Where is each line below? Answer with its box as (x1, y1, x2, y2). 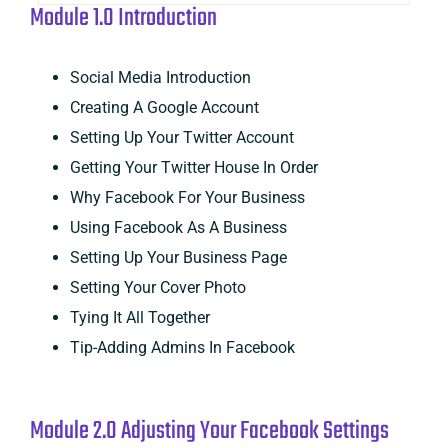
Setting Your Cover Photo (69, 277, 246, 297)
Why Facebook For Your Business (69, 187, 305, 207)
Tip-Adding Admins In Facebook (69, 337, 295, 357)
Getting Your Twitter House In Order (69, 157, 318, 177)
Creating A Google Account (69, 97, 259, 117)
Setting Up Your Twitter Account (69, 127, 294, 147)
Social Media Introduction (69, 67, 251, 87)
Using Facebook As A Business (69, 217, 287, 237)
